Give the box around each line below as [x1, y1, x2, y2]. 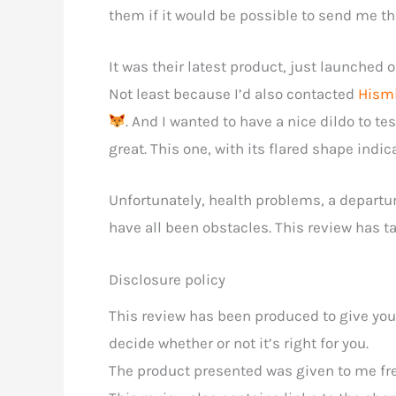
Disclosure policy [109, 270, 225, 288]
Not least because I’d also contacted [109, 85, 358, 103]
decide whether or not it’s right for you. [109, 333, 369, 352]
